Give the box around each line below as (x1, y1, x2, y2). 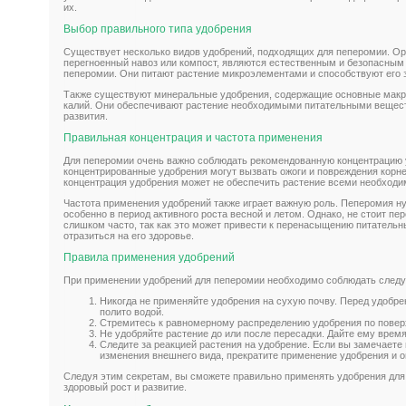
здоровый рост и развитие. (63, 381, 187, 392)
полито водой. (100, 305, 164, 317)
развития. (63, 110, 108, 121)
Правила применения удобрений (63, 250, 235, 264)
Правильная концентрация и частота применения (63, 130, 323, 144)
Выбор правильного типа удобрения (63, 22, 252, 35)
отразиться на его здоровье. (63, 229, 194, 241)
